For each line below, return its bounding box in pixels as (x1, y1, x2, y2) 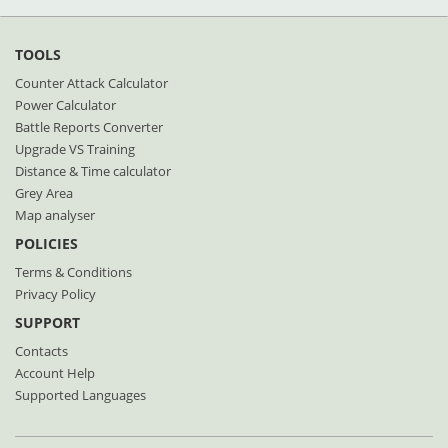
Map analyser (15, 206, 95, 224)
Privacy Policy (15, 285, 96, 303)
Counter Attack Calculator (15, 74, 168, 92)
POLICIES (15, 234, 78, 253)
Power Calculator (15, 96, 116, 114)
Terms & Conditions (15, 263, 132, 281)
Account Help (15, 364, 95, 382)
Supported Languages (15, 386, 146, 404)
